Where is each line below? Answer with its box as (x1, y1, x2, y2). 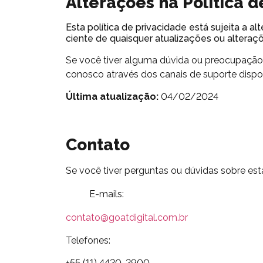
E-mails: (89, 188, 124, 200)
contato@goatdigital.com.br (66, 212, 188, 224)
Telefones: (66, 234, 110, 246)
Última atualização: (66, 91, 159, 103)
